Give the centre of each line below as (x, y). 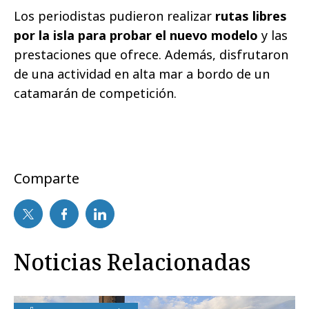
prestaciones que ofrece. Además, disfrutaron (151, 55)
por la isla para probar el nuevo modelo (138, 36)
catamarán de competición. (95, 93)
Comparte (47, 179)
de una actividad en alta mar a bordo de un (142, 74)
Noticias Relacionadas (132, 262)
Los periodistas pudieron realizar (114, 16)
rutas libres (251, 16)
